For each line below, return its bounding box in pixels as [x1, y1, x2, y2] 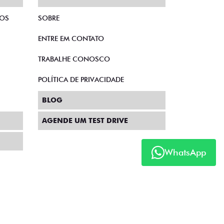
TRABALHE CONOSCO [38, 55, 110, 63]
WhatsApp [164, 147, 206, 158]
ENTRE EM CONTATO [38, 34, 104, 43]
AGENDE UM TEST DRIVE [42, 116, 128, 125]
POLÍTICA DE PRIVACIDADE [38, 75, 124, 84]
